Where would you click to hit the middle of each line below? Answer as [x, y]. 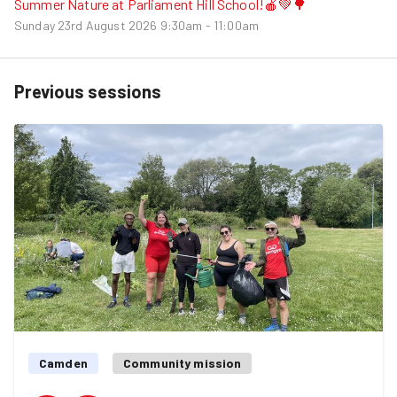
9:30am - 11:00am [210, 25]
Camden [63, 362]
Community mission [182, 362]
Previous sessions [88, 91]
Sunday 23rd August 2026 [86, 25]
